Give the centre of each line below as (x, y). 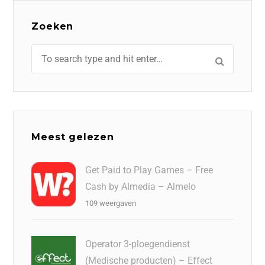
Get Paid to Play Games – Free (149, 170)
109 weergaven (111, 203)
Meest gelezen (73, 137)
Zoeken (53, 26)
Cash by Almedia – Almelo (141, 187)
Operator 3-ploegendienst (138, 244)
